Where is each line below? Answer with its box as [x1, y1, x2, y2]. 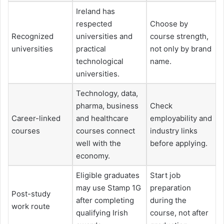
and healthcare [76, 113, 128, 123]
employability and [150, 113, 212, 123]
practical [76, 44, 106, 54]
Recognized [11, 31, 53, 41]
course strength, [150, 31, 208, 41]
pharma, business [76, 101, 138, 111]
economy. [76, 151, 110, 161]
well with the [76, 138, 121, 148]
